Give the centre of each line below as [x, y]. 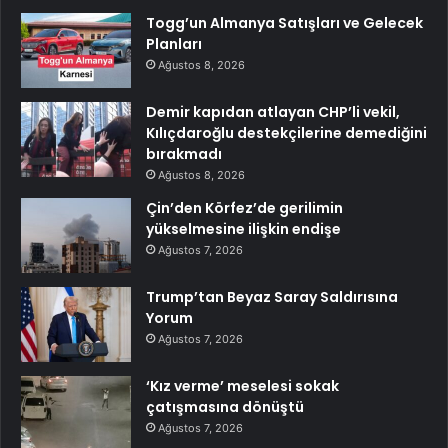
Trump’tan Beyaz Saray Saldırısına [272, 296]
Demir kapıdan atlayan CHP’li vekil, [273, 111]
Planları [174, 43]
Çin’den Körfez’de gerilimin [244, 207]
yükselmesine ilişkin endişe [243, 228]
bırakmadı [184, 153]
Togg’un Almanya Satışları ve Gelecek [284, 22]
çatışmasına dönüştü [225, 406]
